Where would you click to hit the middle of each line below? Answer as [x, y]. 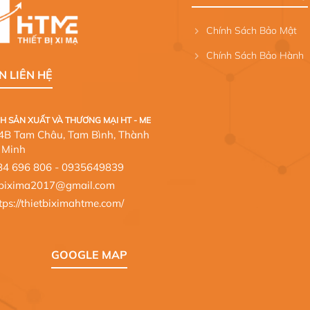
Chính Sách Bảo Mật [251, 30]
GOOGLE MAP [89, 255]
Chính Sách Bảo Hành [255, 55]
